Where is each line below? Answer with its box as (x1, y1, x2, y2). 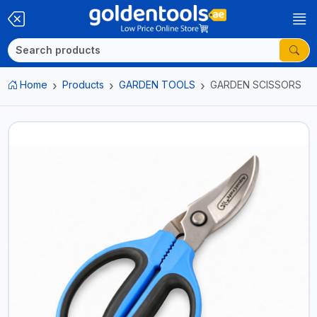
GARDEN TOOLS (119, 79, 195, 91)
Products (62, 79, 104, 91)
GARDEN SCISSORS (210, 79, 301, 91)
